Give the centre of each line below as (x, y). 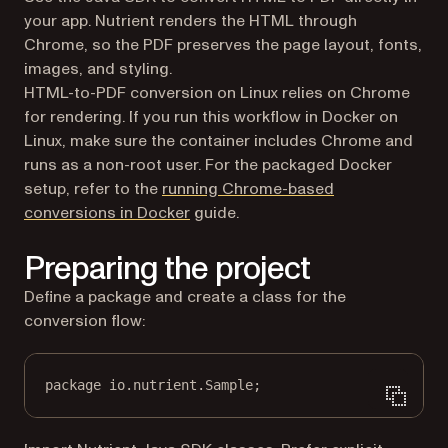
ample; (237, 384)
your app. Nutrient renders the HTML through (190, 20)
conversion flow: (84, 320)
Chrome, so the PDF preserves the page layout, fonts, (223, 44)
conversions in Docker (107, 212)
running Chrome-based (248, 188)
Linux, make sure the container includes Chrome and (218, 140)
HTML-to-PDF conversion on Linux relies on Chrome (217, 92)
